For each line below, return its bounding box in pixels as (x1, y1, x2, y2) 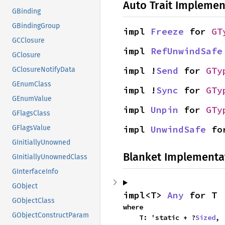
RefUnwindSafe (151, 45, 222, 57)
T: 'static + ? (139, 213, 195, 222)
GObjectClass (12, 196, 55, 205)
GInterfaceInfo (12, 167, 58, 176)
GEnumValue (12, 94, 52, 103)
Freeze (151, 26, 184, 38)
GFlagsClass (12, 109, 50, 118)
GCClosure (12, 36, 45, 45)
